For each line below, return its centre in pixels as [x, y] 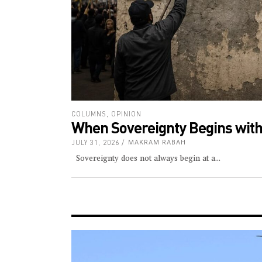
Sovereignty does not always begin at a [143, 158]
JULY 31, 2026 [95, 142]
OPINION [126, 113]
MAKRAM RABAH [157, 142]
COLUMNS [89, 113]
